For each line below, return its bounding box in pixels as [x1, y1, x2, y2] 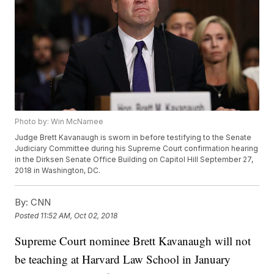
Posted [15, 210, 41, 220]
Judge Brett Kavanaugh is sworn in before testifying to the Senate [15, 133, 252, 143]
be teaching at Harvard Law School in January [15, 251, 231, 267]
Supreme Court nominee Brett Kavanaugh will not [15, 233, 251, 249]
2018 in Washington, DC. [15, 166, 103, 176]
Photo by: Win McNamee [15, 117, 104, 127]
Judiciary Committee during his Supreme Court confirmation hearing [15, 144, 259, 154]
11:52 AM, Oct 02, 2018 [40, 210, 118, 220]
